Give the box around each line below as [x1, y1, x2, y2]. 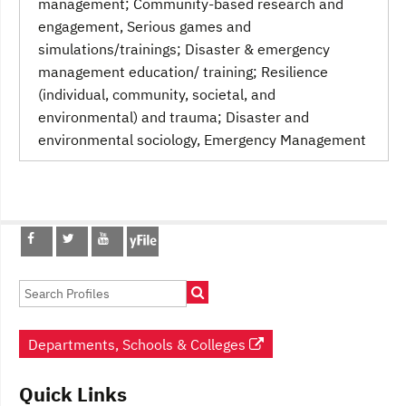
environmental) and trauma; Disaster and [38, 107, 309, 126]
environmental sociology [38, 130, 197, 149]
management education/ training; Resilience [38, 62, 328, 81]
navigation [18, 241, 176, 285]
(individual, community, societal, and [38, 84, 275, 103]
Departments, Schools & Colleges [28, 333, 249, 353]
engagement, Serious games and [38, 16, 251, 35]
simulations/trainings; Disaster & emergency [38, 39, 330, 58]
